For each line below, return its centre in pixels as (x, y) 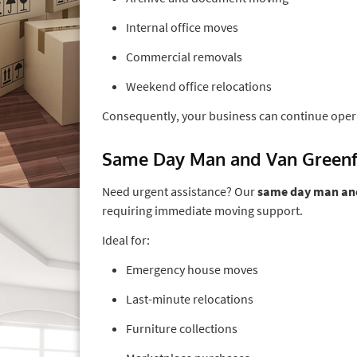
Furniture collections (182, 328)
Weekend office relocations (199, 86)
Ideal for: (126, 239)
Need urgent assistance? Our (180, 191)
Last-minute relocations (190, 298)
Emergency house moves (192, 269)
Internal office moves (182, 27)
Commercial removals (184, 56)
